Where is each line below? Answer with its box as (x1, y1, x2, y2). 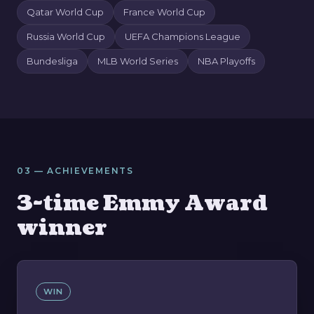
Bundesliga (27, 55, 78, 67)
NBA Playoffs (198, 55, 255, 67)
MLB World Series (97, 55, 178, 67)
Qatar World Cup (27, 6, 104, 18)
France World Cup (123, 6, 205, 18)
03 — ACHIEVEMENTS (17, 165, 134, 177)
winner (17, 213, 107, 243)
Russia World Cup (27, 31, 105, 43)
